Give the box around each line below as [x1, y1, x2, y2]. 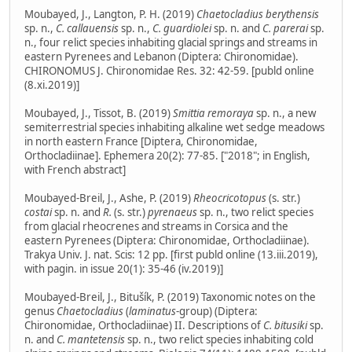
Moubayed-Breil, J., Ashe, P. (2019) [24, 190, 193, 205]
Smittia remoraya [173, 105, 254, 120]
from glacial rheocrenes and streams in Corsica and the [24, 218, 288, 233]
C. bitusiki [263, 317, 307, 332]
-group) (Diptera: [176, 303, 258, 318]
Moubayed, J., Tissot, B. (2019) [24, 105, 173, 120]
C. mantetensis [57, 332, 125, 346]
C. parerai [262, 20, 308, 35]
